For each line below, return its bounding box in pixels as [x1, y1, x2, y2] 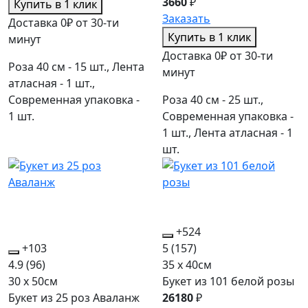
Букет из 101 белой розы [162, 274, 294, 289]
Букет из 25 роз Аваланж [8, 290, 140, 306]
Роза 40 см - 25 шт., [162, 92, 263, 108]
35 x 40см [162, 257, 212, 273]
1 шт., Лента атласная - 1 [162, 125, 293, 141]
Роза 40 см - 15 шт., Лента [8, 59, 144, 75]
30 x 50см [8, 274, 58, 289]
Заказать [162, 11, 210, 27]
